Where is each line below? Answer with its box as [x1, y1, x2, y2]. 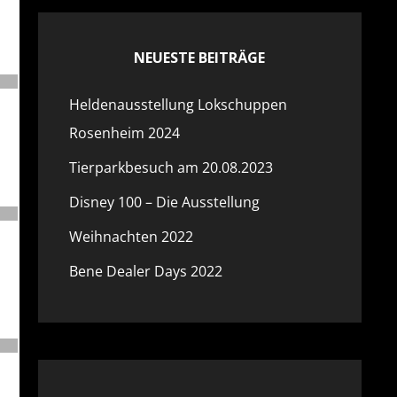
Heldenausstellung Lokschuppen [68, 95, 287, 114]
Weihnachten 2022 [68, 227, 193, 246]
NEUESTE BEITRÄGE [134, 48, 266, 67]
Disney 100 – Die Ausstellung [68, 192, 260, 212]
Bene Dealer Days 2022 [68, 261, 222, 281]
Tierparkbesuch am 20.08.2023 [68, 158, 273, 177]
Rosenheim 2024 [68, 123, 180, 143]
